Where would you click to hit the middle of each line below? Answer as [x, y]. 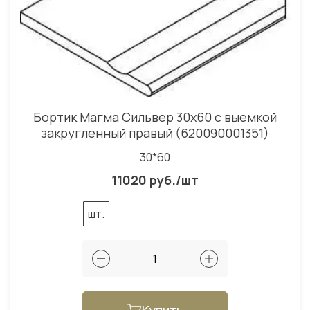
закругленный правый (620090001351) [155, 133]
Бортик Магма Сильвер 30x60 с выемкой [155, 117]
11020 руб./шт [155, 180]
